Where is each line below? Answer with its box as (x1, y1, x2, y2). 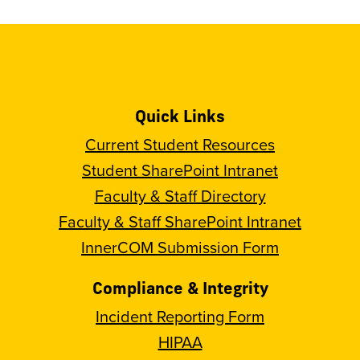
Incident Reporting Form (96, 305, 264, 328)
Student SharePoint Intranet (82, 158, 278, 182)
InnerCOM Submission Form (81, 235, 279, 259)
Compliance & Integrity (92, 278, 268, 298)
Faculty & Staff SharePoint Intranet (59, 210, 301, 233)
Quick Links (135, 106, 225, 126)
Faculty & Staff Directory (94, 184, 266, 207)
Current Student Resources (85, 133, 275, 156)
